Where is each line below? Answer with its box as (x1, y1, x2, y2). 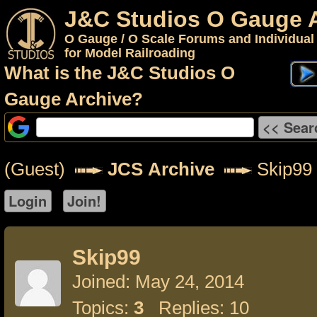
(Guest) (4, 158, 75, 180)
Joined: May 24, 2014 (72, 271, 244, 292)
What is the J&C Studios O (4, 62, 235, 83)
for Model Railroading (64, 46, 195, 60)
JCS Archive (108, 158, 214, 180)
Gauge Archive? (4, 88, 143, 110)
